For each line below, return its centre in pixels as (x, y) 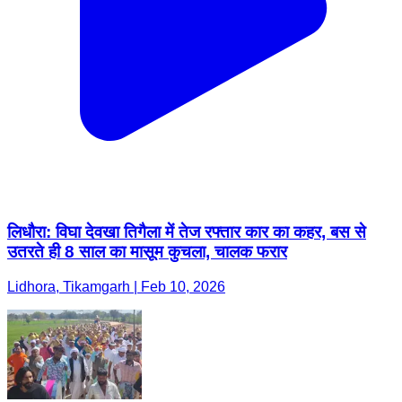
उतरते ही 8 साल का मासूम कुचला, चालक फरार (147, 251)
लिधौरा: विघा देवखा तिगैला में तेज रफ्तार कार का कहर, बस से (187, 232)
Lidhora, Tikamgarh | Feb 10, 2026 (116, 286)
